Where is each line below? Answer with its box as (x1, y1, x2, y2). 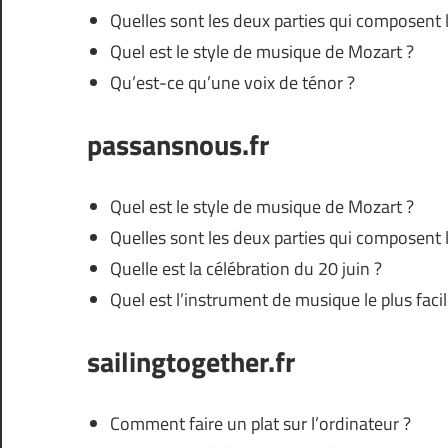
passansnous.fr (87, 122, 269, 166)
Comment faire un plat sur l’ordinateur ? (109, 409, 411, 437)
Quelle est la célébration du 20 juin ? (109, 254, 382, 282)
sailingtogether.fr (87, 339, 295, 383)
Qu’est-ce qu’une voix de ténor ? (109, 68, 355, 96)
